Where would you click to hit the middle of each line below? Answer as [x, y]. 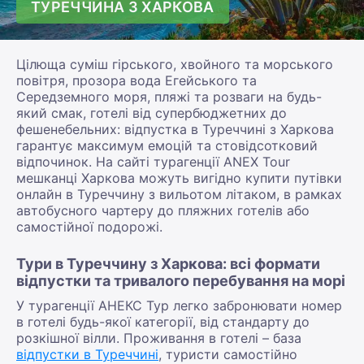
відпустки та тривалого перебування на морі [181, 280]
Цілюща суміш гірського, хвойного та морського [175, 64]
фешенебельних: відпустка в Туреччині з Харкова [175, 129]
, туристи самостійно [228, 354]
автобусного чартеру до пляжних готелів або [163, 210]
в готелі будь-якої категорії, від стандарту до [163, 321]
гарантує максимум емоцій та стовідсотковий [167, 145]
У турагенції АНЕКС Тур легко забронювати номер [179, 305]
